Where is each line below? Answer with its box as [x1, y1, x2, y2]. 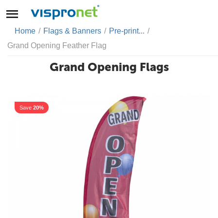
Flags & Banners [43, 27, 101, 35]
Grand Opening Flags [49, 60, 169, 74]
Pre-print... [109, 27, 145, 35]
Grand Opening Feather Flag [7, 41, 107, 50]
